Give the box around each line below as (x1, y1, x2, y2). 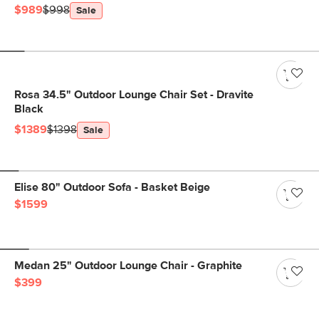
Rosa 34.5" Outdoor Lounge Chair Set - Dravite (14, 89, 253, 100)
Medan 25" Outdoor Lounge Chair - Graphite (14, 260, 242, 271)
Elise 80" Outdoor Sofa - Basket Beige (14, 182, 210, 193)
